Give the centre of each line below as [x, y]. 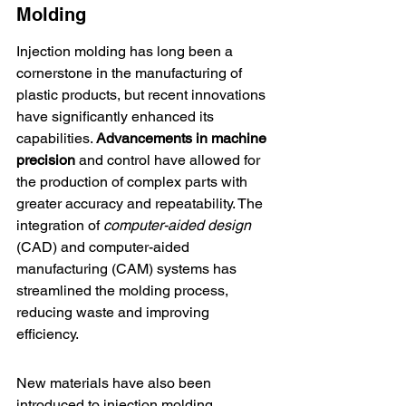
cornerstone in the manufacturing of [131, 73]
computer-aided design [177, 225]
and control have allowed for [169, 160]
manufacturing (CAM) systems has [128, 269]
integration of [60, 225]
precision [46, 160]
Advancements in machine [183, 138]
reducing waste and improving [115, 312]
